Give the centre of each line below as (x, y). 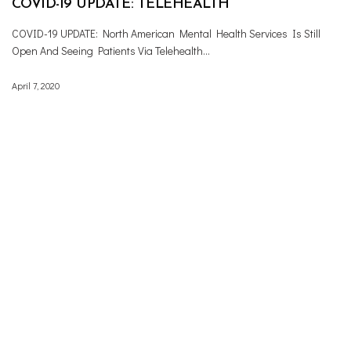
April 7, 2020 (36, 85)
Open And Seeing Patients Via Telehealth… (111, 50)
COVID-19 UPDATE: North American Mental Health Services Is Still (166, 33)
